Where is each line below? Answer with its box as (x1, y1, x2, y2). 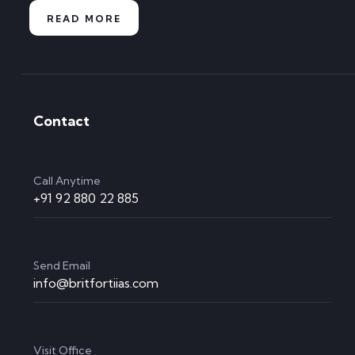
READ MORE (47, 13, 121, 25)
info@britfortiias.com (33, 275, 158, 292)
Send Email (33, 258, 90, 273)
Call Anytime (33, 174, 101, 189)
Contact (33, 112, 90, 131)
